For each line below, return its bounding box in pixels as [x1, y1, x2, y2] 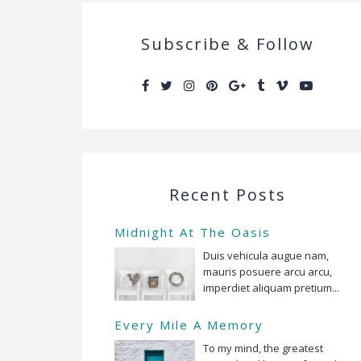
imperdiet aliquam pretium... [203, 280, 339, 295]
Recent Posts [168, 183, 286, 205]
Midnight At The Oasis [114, 223, 271, 240]
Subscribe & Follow [140, 32, 314, 55]
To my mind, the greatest [203, 340, 323, 355]
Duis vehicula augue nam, [203, 247, 329, 263]
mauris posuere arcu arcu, [203, 263, 332, 279]
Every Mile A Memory [114, 316, 263, 333]
